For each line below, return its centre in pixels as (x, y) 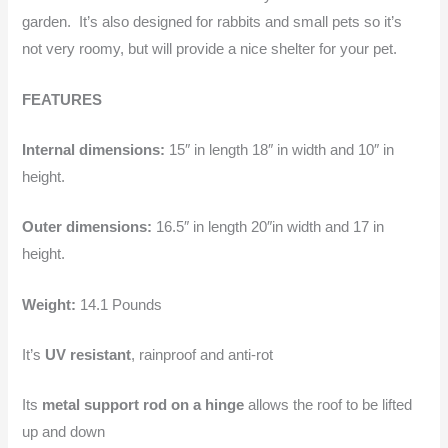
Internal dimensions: (96, 149)
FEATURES (62, 99)
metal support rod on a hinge (143, 405)
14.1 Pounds (121, 304)
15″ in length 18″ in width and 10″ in (282, 149)
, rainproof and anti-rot (202, 354)
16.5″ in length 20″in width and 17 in (268, 227)
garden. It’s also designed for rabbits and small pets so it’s (212, 22)
